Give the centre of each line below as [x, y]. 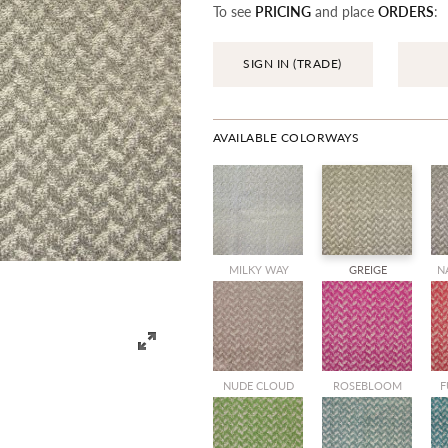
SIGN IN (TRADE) [292, 63]
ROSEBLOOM [368, 385]
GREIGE [367, 269]
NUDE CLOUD [259, 385]
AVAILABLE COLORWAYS [286, 137]
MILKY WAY [258, 269]
